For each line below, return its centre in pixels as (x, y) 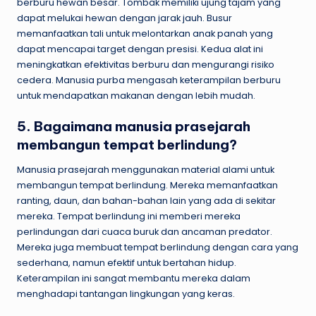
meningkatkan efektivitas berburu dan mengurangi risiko (146, 64)
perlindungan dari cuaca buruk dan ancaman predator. (145, 231)
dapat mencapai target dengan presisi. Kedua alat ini (140, 49)
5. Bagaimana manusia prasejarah (134, 126)
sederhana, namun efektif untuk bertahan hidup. (127, 262)
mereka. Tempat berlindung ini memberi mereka (129, 216)
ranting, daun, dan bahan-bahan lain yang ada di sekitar (146, 200)
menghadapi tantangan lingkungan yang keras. (126, 293)
